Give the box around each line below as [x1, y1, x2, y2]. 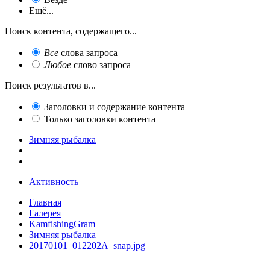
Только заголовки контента [44, 113, 155, 124]
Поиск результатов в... [5, 80, 96, 90]
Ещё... [29, 5, 54, 16]
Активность [29, 176, 78, 187]
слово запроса [71, 59, 131, 70]
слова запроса [58, 47, 118, 58]
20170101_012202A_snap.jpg [29, 240, 145, 251]
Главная [29, 196, 61, 207]
